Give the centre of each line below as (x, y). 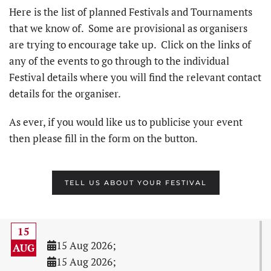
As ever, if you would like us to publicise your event (126, 122)
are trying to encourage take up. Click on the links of (130, 44)
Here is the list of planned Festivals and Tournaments (131, 12)
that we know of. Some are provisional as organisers (128, 28)
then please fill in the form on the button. (103, 138)
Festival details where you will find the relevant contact (135, 77)
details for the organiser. (65, 93)
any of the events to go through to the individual (119, 61)
